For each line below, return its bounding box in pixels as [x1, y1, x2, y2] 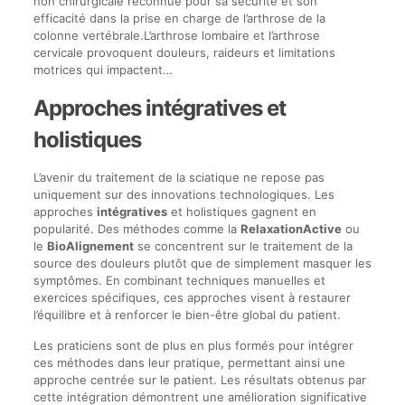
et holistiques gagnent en [166, 203, 316, 219]
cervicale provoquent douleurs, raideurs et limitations [33, 44, 335, 60]
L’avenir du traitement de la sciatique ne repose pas [33, 169, 325, 184]
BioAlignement [46, 238, 134, 253]
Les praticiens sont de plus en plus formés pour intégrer [33, 337, 353, 353]
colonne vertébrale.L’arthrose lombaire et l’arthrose [33, 27, 320, 42]
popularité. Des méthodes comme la [33, 221, 240, 236]
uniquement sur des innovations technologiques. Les [33, 186, 334, 202]
